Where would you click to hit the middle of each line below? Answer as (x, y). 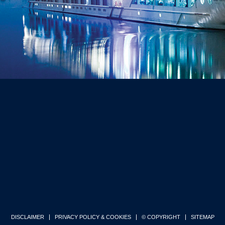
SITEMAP (202, 217)
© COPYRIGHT (161, 217)
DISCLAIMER (27, 217)
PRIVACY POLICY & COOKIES (93, 217)
